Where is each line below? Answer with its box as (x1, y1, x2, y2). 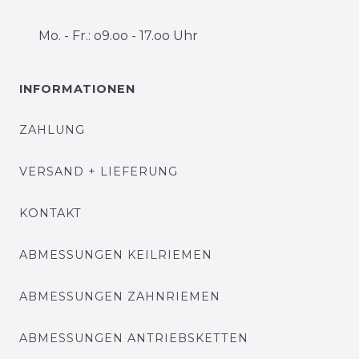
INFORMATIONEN (19, 81, 135, 96)
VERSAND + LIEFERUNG (19, 163, 178, 179)
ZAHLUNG (19, 122, 85, 137)
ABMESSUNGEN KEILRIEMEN (19, 247, 212, 262)
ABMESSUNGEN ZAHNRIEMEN (19, 288, 220, 304)
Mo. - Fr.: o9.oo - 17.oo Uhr (38, 27, 198, 43)
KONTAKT (19, 205, 82, 220)
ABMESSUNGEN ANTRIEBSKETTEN (19, 330, 248, 345)
